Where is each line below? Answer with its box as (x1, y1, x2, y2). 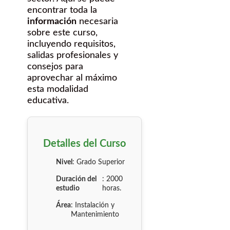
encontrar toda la (27, 5, 97, 15)
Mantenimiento (71, 210, 119, 218)
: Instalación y (71, 201, 114, 209)
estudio (56, 184, 80, 192)
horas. (102, 184, 121, 192)
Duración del (56, 175, 97, 183)
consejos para (27, 62, 83, 71)
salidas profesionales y (27, 50, 118, 60)
